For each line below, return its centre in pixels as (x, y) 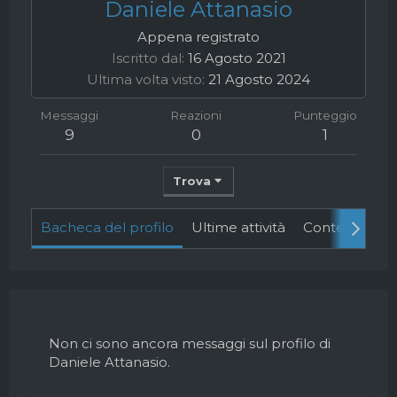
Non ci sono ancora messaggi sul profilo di (190, 343)
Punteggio (325, 115)
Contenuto (340, 227)
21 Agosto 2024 (259, 79)
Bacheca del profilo (107, 227)
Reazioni (196, 115)
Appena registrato (198, 37)
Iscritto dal (146, 58)
